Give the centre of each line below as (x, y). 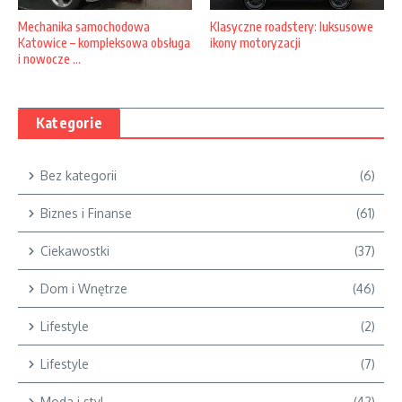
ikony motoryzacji (255, 42)
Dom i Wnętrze (84, 289)
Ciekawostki (75, 251)
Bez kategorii (79, 176)
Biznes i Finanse (86, 214)
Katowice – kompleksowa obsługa (104, 43)
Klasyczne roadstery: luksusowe (292, 26)
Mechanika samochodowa (84, 27)
